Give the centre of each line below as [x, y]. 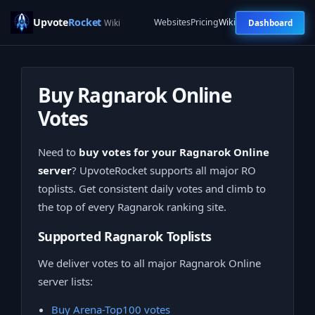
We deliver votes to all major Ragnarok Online [149, 263]
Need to [58, 152]
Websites [172, 22]
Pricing [205, 22]
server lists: [65, 282]
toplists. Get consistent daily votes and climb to [152, 188]
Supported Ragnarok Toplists [124, 236]
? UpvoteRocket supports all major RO [163, 170]
